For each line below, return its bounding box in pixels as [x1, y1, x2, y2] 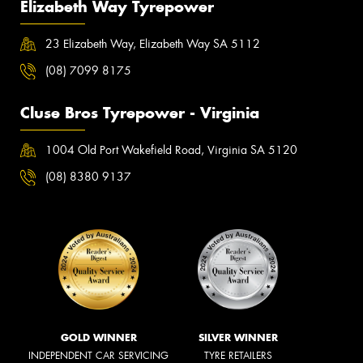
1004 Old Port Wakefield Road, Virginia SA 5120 [45, 143, 298, 158]
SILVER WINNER [199, 331, 278, 344]
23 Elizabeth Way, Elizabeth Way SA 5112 [45, 36, 261, 52]
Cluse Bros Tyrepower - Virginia [20, 104, 259, 123]
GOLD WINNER [60, 331, 137, 344]
